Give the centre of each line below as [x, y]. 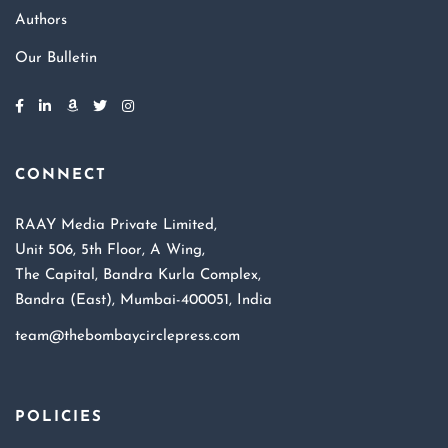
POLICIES [59, 418]
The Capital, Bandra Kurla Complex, [138, 276]
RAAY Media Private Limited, [116, 226]
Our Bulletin [56, 59]
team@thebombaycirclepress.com [127, 337]
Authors [41, 21]
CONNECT [61, 176]
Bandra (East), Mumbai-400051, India [143, 301]
